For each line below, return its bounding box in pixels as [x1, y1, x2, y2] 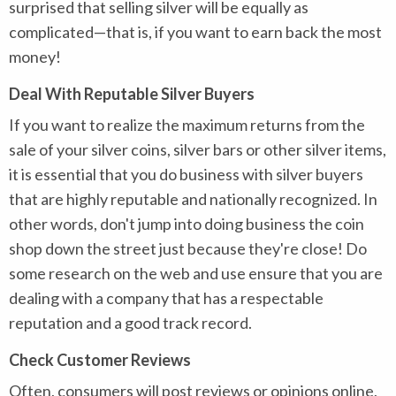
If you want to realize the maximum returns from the [9, 115, 365, 134]
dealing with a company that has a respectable [9, 288, 324, 308]
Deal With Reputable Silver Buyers [9, 84, 255, 103]
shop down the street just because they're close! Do [9, 239, 367, 258]
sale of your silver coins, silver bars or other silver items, [9, 140, 386, 159]
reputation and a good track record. [9, 313, 252, 332]
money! [9, 47, 61, 66]
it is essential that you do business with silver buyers [9, 164, 363, 184]
